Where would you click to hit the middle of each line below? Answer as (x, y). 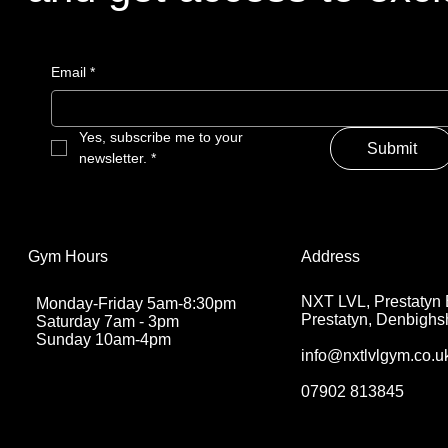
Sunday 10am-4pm (103, 339)
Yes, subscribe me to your (160, 137)
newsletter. (112, 158)
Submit (391, 149)
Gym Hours (67, 257)
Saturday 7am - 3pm (107, 321)
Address (330, 256)
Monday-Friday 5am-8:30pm (135, 303)
